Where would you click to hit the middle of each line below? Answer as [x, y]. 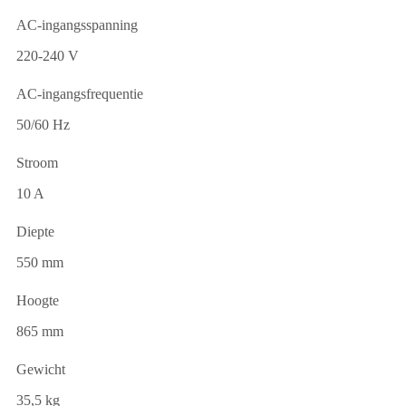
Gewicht [41, 369]
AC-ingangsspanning [77, 24]
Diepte [35, 231]
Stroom [37, 162]
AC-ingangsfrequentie [80, 93]
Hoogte [38, 300]
